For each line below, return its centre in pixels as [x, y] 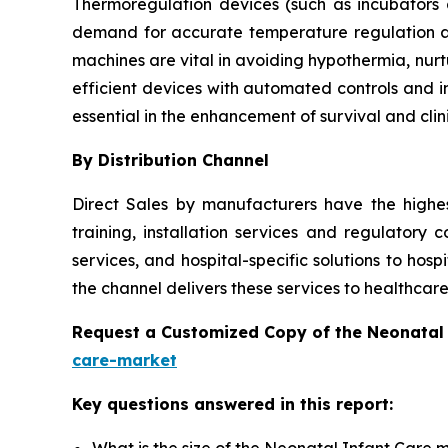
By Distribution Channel [170, 159]
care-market [124, 359]
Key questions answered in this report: [232, 403]
